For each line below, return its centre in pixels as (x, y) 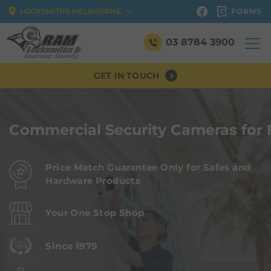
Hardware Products (93, 181)
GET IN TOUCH (126, 76)
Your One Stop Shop (95, 213)
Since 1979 (72, 246)
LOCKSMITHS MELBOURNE (70, 11)
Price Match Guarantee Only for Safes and (148, 168)
